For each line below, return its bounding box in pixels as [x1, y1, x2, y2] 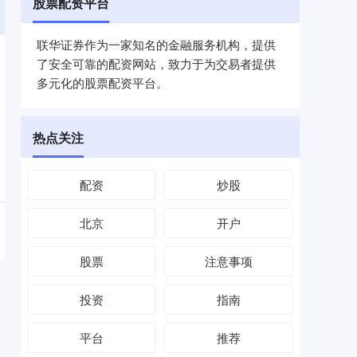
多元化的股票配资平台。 [37, 74, 168, 91]
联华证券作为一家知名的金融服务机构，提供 [37, 36, 276, 53]
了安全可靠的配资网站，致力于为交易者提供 [37, 55, 276, 72]
